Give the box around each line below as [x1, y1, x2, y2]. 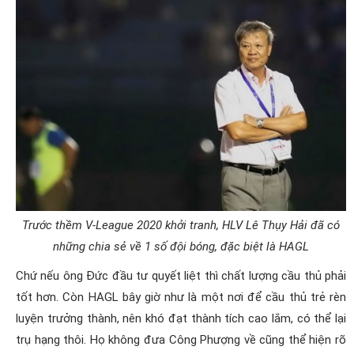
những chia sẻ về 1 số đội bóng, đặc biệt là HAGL [53, 239, 309, 254]
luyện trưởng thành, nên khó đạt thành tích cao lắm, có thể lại [16, 311, 346, 326]
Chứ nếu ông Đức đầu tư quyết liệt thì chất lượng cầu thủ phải [16, 268, 346, 283]
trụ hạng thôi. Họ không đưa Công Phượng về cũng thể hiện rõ [16, 332, 346, 347]
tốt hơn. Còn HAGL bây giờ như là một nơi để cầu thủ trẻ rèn [16, 289, 346, 304]
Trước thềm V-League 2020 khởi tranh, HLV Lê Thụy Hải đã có [22, 217, 340, 232]
